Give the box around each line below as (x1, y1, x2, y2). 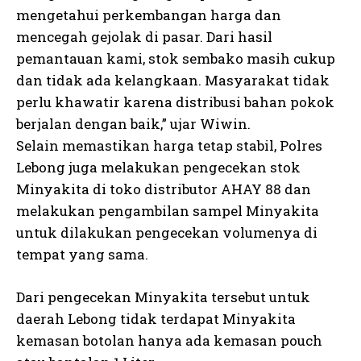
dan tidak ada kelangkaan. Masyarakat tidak (16, 70, 330, 89)
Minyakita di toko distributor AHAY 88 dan (16, 179, 311, 198)
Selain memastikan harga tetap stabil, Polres (16, 135, 322, 155)
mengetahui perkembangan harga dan (16, 5, 281, 24)
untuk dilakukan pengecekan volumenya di (16, 222, 317, 242)
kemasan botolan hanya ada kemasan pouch (16, 330, 322, 350)
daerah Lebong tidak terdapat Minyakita (16, 309, 296, 328)
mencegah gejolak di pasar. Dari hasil (16, 27, 272, 46)
